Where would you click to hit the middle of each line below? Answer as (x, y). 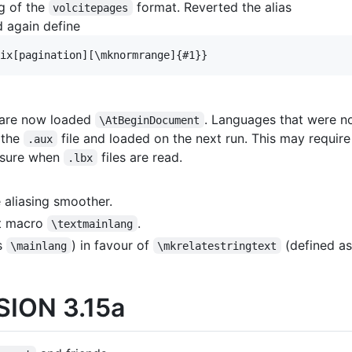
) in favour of (112, 245)
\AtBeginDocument (150, 120)
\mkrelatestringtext (217, 246)
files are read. (139, 157)
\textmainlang (92, 224)
